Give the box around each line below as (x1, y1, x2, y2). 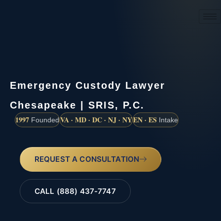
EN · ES (133, 114, 157, 125)
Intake (157, 115, 178, 124)
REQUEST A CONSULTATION (34, 154, 140, 164)
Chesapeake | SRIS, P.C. (10, 99, 145, 110)
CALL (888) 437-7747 (34, 186, 116, 196)
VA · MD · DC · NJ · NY (60, 114, 132, 125)
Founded (29, 115, 59, 124)
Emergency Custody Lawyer (10, 79, 165, 91)
